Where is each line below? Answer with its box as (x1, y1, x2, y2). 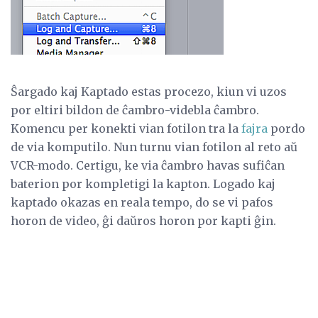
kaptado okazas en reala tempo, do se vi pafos (11, 195, 273, 210)
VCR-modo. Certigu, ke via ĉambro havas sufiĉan (11, 158, 285, 173)
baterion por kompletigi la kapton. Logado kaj (11, 177, 275, 192)
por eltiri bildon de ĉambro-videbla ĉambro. (11, 103, 259, 118)
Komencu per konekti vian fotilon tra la (11, 121, 241, 136)
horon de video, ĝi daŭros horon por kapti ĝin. (11, 214, 276, 229)
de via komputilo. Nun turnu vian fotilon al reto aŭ (11, 140, 297, 155)
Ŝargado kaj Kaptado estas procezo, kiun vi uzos (11, 84, 287, 99)
